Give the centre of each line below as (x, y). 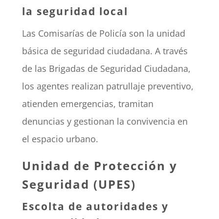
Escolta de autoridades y (95, 207)
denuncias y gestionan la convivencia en (105, 121)
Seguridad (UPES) (79, 184)
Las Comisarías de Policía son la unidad (103, 33)
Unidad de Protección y (99, 166)
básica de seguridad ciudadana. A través (105, 51)
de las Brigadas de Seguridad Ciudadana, (106, 69)
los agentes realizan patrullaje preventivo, (108, 86)
